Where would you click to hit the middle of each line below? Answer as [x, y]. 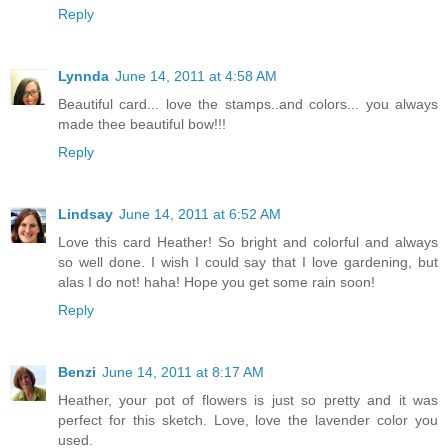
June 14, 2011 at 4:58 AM [196, 76]
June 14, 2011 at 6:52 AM [200, 214]
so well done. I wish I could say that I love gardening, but [248, 262]
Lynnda [83, 76]
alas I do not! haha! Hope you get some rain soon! [216, 282]
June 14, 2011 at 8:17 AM [183, 372]
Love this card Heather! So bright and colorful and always [248, 242]
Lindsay [85, 214]
